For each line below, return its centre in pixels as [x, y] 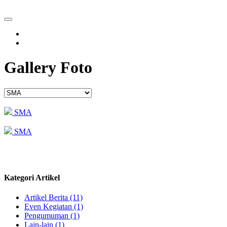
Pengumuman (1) [52, 216]
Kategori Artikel [32, 178]
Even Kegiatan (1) [54, 207]
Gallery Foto [48, 68]
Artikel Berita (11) [53, 198]
